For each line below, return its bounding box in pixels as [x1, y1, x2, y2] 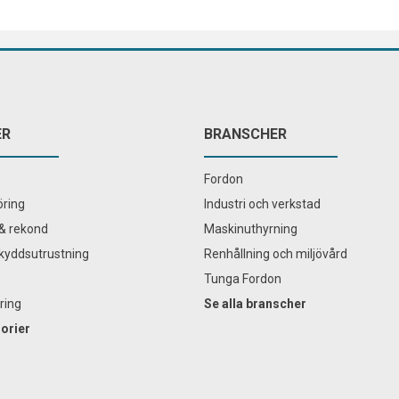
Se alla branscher [204, 296, 306, 311]
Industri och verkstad [204, 196, 321, 211]
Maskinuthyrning [204, 221, 297, 236]
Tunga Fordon [204, 271, 281, 286]
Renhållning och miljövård [204, 246, 347, 261]
